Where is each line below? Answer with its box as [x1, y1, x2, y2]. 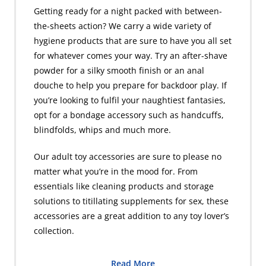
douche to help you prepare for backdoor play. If [34, 80, 227, 91]
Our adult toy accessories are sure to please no [34, 151, 221, 162]
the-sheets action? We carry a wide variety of [34, 20, 211, 31]
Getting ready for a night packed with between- [34, 5, 222, 17]
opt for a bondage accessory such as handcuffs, [34, 109, 224, 121]
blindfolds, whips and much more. [34, 124, 171, 135]
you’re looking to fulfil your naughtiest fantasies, [34, 94, 226, 106]
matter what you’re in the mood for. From [34, 166, 198, 177]
